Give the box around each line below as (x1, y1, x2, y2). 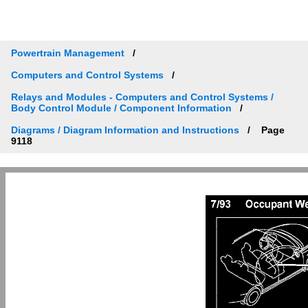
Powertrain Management (11, 47, 124, 58)
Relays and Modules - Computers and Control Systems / (11, 91, 274, 102)
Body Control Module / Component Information (11, 102, 232, 113)
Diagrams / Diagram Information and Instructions (11, 124, 239, 135)
